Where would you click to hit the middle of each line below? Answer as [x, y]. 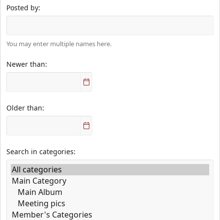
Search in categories [40, 151]
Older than [24, 108]
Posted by [22, 7]
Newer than [26, 64]
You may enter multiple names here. [59, 44]
